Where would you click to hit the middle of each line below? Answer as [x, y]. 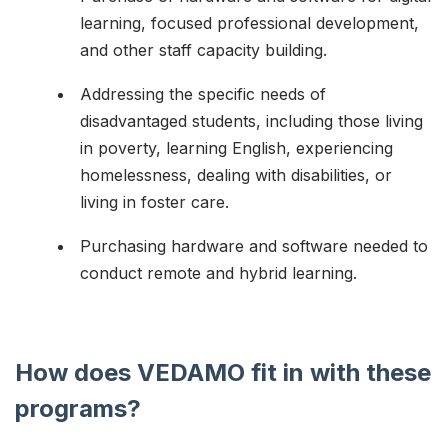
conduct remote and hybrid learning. [218, 272]
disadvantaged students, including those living [251, 120]
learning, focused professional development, [249, 22]
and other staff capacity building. [203, 49]
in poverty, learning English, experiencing [236, 147]
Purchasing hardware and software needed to [254, 245]
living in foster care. [154, 201]
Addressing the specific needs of [203, 93]
